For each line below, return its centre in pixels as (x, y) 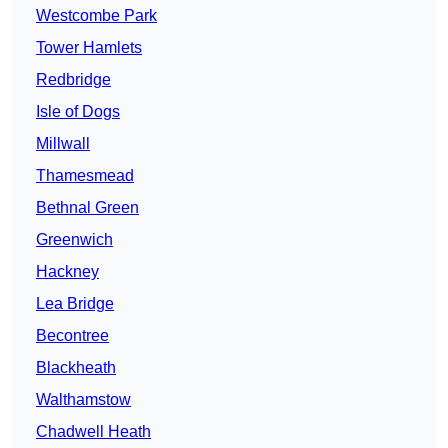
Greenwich (74, 240)
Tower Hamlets (89, 48)
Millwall (63, 144)
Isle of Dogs (78, 112)
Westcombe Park (96, 16)
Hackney (67, 272)
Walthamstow (83, 400)
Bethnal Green (87, 208)
